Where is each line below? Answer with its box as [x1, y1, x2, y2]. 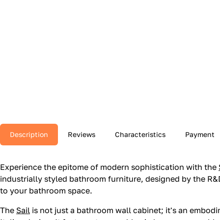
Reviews [68, 130, 95, 139]
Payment [185, 130, 215, 139]
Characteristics [115, 130, 165, 139]
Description [10, 130, 48, 139]
